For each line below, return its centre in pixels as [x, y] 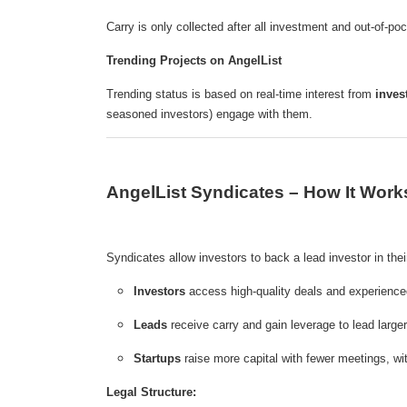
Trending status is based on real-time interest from [241, 94]
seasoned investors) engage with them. [209, 114]
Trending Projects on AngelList [194, 61]
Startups [157, 359]
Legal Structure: [151, 392]
